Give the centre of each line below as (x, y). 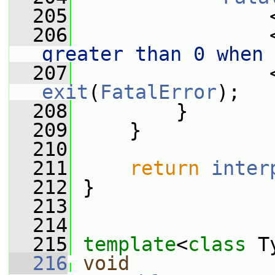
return (165, 168)
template (130, 244)
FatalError (158, 92)
